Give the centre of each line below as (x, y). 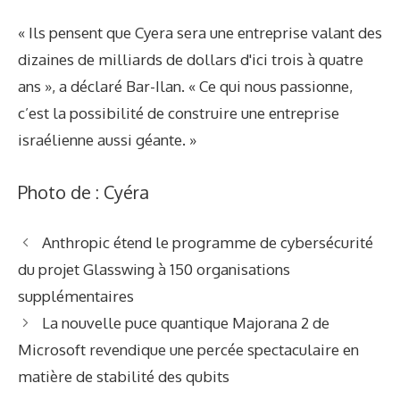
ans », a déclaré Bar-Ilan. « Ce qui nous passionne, (185, 86)
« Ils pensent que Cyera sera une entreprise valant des (200, 32)
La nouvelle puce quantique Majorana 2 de (186, 323)
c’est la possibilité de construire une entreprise (179, 112)
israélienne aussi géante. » (107, 139)
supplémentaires (76, 296)
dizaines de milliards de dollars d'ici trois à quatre (191, 59)
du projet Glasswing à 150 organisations (154, 270)
